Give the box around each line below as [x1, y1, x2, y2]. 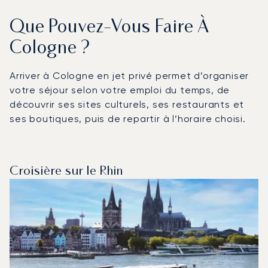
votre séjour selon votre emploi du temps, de [10, 84, 230, 96]
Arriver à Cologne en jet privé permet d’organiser [10, 69, 249, 81]
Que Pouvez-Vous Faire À [10, 19, 211, 36]
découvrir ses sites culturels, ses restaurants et [10, 98, 245, 110]
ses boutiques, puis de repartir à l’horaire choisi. [10, 112, 246, 124]
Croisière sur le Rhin [10, 165, 123, 178]
